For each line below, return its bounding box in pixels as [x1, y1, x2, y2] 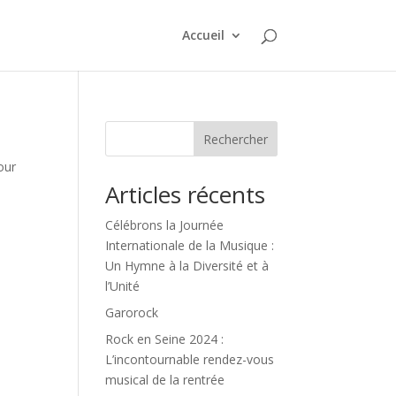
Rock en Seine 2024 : [105, 331, 225, 347]
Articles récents [105, 179, 266, 210]
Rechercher [202, 130, 268, 148]
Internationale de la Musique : [105, 237, 275, 254]
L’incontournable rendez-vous [105, 351, 275, 368]
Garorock [105, 304, 159, 321]
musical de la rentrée [105, 371, 225, 388]
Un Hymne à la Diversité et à [105, 257, 270, 274]
